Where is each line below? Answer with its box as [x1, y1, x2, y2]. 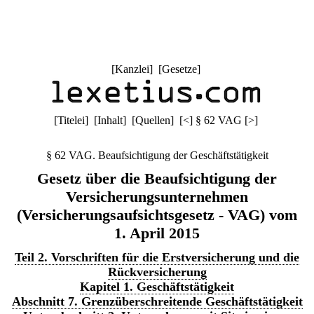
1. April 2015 [114, 224, 200, 242]
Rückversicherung [107, 265, 207, 279]
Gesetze [161, 63, 197, 75]
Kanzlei [114, 63, 149, 75]
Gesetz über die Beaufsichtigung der [37, 170, 277, 187]
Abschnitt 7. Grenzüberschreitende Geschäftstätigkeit [11, 294, 303, 308]
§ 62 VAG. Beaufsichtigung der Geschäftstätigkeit [46, 149, 268, 161]
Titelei [57, 114, 85, 126]
